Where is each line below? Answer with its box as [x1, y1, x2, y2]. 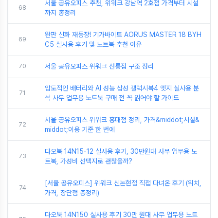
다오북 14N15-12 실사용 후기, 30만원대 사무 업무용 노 [45, 147, 197, 155]
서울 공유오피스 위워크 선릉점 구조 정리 [45, 62, 154, 70]
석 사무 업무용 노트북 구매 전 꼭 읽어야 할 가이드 [45, 93, 179, 102]
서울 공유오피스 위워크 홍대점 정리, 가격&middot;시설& [45, 115, 200, 124]
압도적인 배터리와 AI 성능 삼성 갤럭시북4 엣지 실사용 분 [45, 84, 199, 92]
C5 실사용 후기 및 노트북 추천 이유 [45, 40, 142, 48]
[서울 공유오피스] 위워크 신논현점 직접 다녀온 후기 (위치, [45, 179, 201, 187]
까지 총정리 [45, 8, 76, 17]
